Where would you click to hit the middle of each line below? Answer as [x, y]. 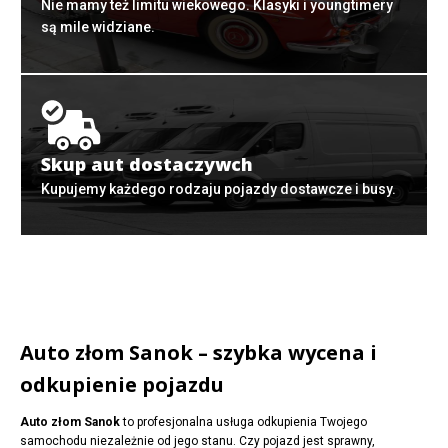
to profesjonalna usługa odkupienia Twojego [243, 422]
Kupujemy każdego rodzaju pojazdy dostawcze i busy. [218, 189]
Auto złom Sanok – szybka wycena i [198, 353]
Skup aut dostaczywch [147, 164]
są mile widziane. [98, 27]
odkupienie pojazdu [122, 385]
